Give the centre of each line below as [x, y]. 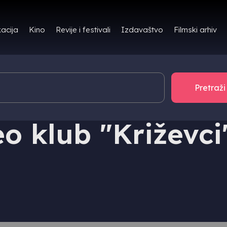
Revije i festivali [83, 30]
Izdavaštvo [142, 30]
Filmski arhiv [195, 29]
